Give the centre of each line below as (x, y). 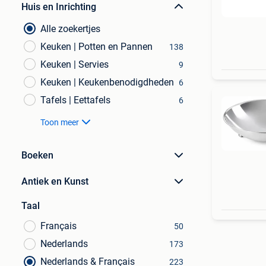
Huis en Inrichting (59, 7)
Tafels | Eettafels (75, 100)
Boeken (37, 155)
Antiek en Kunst (55, 181)
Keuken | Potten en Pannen (96, 47)
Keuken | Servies (75, 64)
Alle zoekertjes (70, 29)
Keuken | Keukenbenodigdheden (107, 82)
